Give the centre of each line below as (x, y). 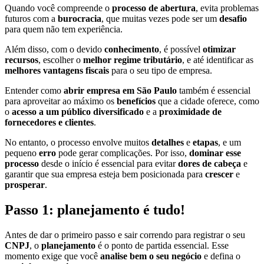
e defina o (221, 256)
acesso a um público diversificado (78, 111)
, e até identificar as (218, 60)
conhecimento (132, 49)
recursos (22, 60)
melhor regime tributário (133, 60)
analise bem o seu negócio (151, 256)
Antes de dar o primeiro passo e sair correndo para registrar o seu (125, 235)
